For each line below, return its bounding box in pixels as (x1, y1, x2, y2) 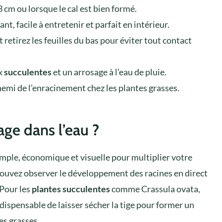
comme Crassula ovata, (110, 183, 200, 194)
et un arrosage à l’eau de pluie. (52, 66, 166, 77)
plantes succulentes (32, 183, 110, 194)
